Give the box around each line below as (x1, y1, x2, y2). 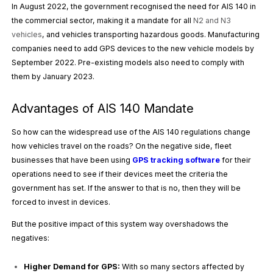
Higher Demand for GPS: (24, 262, 121, 272)
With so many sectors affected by (120, 262, 245, 272)
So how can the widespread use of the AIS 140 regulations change (12, 127, 251, 136)
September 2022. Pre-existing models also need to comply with (12, 57, 245, 67)
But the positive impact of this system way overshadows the (12, 219, 229, 229)
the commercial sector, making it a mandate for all (12, 15, 194, 25)
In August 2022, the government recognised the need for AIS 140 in (12, 1, 257, 11)
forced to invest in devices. (12, 197, 111, 207)
